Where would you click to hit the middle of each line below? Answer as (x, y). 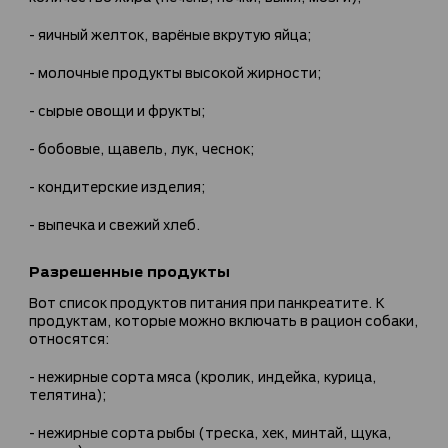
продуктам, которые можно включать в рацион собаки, (224, 319)
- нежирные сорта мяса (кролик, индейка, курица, (203, 375)
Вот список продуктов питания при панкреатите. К (207, 301)
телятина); (68, 393)
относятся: (69, 337)
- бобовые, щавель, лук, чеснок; (142, 147)
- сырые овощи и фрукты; (117, 109)
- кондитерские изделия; (117, 185)
